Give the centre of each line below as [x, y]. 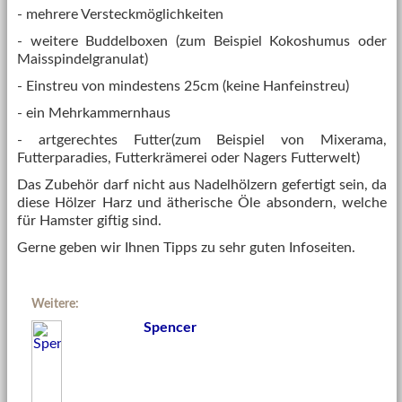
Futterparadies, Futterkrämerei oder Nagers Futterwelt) [188, 158]
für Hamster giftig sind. [89, 221]
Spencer [170, 328]
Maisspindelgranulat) [83, 59]
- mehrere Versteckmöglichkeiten [120, 14]
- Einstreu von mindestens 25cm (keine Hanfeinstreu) [183, 86]
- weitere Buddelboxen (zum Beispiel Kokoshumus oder [202, 41]
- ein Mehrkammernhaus [94, 113]
